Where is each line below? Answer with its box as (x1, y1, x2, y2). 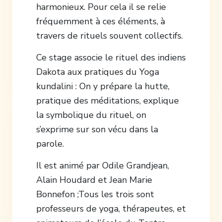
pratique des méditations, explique (36, 94, 179, 107)
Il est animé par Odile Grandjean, (36, 159, 169, 171)
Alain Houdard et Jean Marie (36, 173, 152, 186)
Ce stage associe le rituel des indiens (36, 51, 186, 63)
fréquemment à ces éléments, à (36, 15, 165, 27)
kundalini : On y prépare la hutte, (36, 80, 169, 92)
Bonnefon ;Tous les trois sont (36, 188, 154, 200)
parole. (36, 137, 64, 150)
